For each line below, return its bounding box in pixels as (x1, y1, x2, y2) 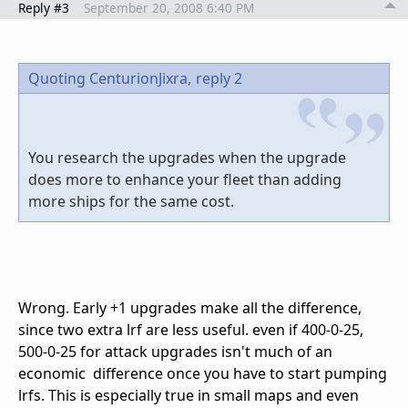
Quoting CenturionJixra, (28, 68, 191, 89)
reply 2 (196, 68, 242, 89)
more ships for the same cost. (28, 191, 234, 212)
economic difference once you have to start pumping (18, 363, 387, 384)
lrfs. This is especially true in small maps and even (18, 385, 359, 406)
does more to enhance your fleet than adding (28, 169, 342, 190)
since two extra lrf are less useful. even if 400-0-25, (18, 320, 363, 341)
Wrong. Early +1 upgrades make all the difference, (18, 298, 362, 319)
